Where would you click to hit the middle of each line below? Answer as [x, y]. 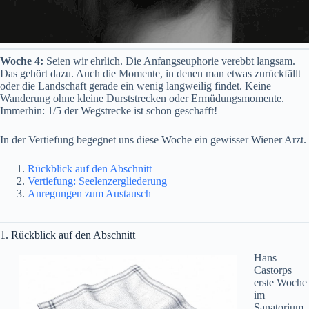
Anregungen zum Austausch [89, 193]
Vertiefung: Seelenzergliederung [97, 181]
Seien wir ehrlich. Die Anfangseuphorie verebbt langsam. [169, 61]
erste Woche [280, 282]
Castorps [272, 270]
